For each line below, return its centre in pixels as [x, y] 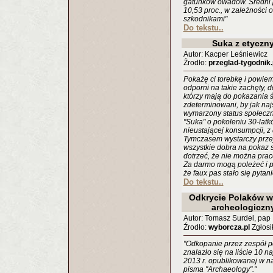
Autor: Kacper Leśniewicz [225, 54]
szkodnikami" [205, 19]
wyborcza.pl [229, 227]
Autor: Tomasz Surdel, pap [227, 218]
